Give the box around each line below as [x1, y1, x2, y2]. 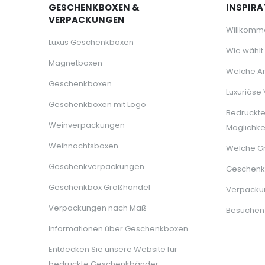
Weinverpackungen [49, 119, 125, 131]
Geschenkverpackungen [49, 161, 144, 173]
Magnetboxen [49, 57, 102, 69]
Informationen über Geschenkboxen [49, 223, 188, 235]
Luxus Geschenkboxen [49, 37, 134, 49]
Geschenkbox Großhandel [49, 182, 150, 193]
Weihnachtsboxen [49, 140, 118, 152]
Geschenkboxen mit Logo [49, 99, 146, 111]
